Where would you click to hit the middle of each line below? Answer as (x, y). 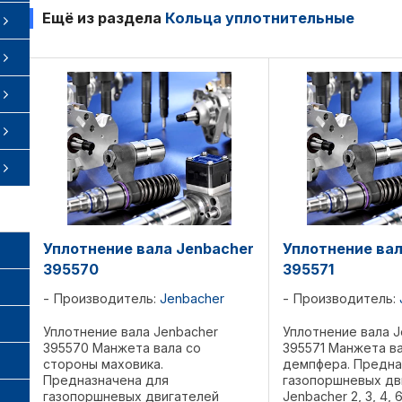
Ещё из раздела (104, 17)
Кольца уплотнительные (260, 17)
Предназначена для (106, 380)
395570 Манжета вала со (122, 348)
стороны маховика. (103, 364)
